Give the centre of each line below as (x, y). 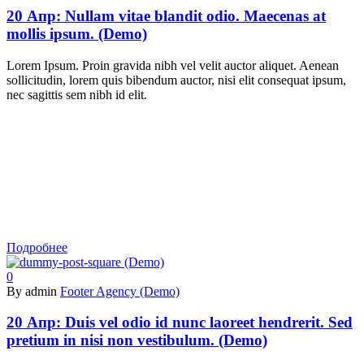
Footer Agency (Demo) (120, 291)
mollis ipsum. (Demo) (77, 34)
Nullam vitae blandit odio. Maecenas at (195, 16)
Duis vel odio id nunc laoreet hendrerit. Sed (209, 323)
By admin (32, 291)
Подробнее (37, 247)
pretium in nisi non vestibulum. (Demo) (137, 340)
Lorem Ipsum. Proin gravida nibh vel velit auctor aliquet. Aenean (173, 65)
